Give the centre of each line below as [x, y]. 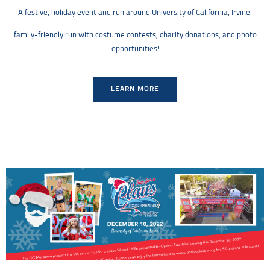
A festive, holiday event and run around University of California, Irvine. [135, 13]
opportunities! [135, 49]
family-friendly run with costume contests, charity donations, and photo [135, 36]
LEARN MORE [135, 89]
